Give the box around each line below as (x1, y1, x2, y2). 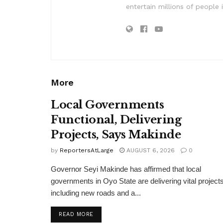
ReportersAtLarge (60, 146, 113, 154)
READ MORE (59, 211, 94, 218)
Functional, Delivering (51, 112, 182, 126)
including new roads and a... (51, 188, 141, 197)
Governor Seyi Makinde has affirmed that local (51, 164, 201, 173)
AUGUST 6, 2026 (124, 146, 175, 154)
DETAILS (93, 210, 117, 217)
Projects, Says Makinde (51, 127, 181, 141)
